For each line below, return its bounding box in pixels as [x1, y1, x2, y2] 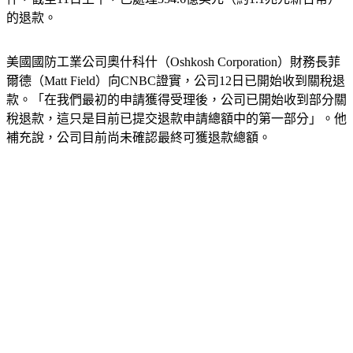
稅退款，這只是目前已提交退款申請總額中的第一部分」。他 [6, 112, 347, 126]
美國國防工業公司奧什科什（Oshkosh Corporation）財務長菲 [6, 55, 340, 69]
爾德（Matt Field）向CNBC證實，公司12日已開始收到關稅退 [6, 74, 345, 88]
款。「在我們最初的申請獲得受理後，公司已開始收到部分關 [6, 93, 347, 107]
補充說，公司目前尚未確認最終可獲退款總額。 [6, 131, 271, 145]
